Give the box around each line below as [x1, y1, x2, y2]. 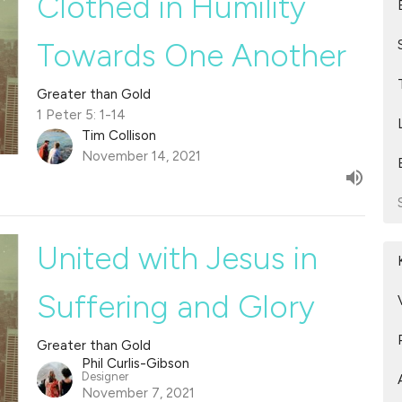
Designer [81, 369, 128, 383]
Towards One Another [36, 36, 346, 74]
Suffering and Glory [36, 287, 315, 326]
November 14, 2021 [81, 147, 201, 164]
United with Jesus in [36, 239, 318, 277]
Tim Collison [81, 127, 156, 144]
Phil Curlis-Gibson [81, 354, 189, 371]
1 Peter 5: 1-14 [36, 106, 126, 123]
